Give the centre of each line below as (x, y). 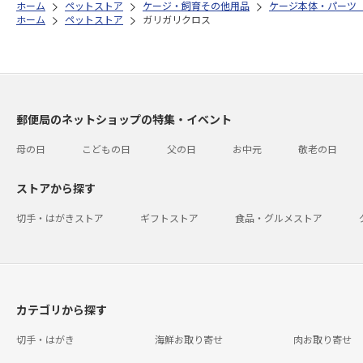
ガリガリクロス (177, 19)
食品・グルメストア (279, 217)
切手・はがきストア (60, 217)
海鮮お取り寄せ (188, 339)
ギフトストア (169, 217)
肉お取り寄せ (322, 339)
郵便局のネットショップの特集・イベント (124, 119)
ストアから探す (56, 188)
